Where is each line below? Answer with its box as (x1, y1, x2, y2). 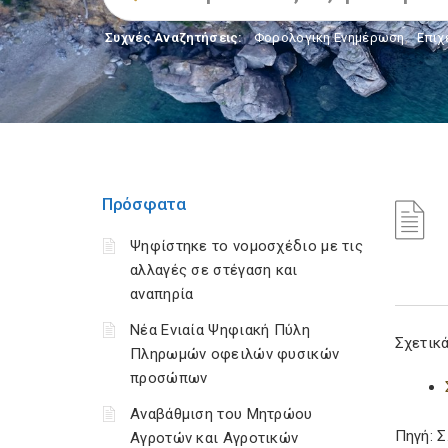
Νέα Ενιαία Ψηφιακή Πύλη (130, 321, 310, 339)
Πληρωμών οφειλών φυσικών (130, 345, 340, 363)
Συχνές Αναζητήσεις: (105, 30, 243, 45)
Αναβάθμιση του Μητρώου (130, 405, 313, 423)
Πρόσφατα (102, 194, 186, 214)
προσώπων (130, 369, 208, 387)
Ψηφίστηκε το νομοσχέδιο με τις (130, 237, 363, 255)
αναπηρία (130, 285, 194, 303)
